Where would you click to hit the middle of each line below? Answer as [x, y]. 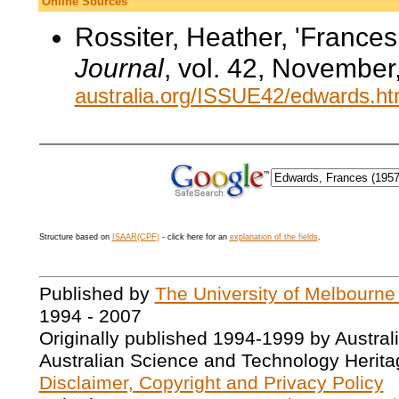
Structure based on [75, 237]
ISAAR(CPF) [135, 237]
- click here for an [194, 237]
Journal [119, 68]
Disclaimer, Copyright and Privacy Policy [211, 383]
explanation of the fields [273, 237]
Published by [97, 294]
